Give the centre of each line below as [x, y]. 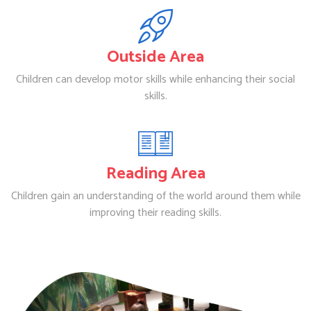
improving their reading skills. [155, 213]
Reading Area [155, 174]
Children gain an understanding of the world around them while [155, 196]
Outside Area [155, 58]
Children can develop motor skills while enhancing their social [155, 80]
